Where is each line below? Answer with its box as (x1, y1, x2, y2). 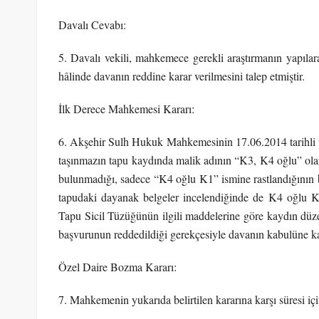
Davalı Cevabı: (58, 16, 126, 32)
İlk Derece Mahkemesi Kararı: (58, 100, 194, 116)
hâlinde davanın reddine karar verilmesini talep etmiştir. (58, 68, 305, 83)
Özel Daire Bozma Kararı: (58, 258, 177, 274)
